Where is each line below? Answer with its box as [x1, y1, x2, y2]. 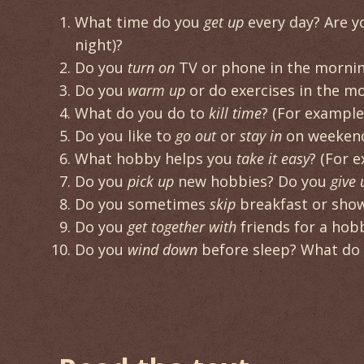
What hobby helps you [75, 148, 236, 168]
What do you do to [75, 102, 209, 123]
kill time [209, 102, 262, 123]
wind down [128, 239, 197, 259]
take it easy [236, 148, 310, 168]
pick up [128, 171, 174, 191]
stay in [240, 125, 282, 145]
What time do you [75, 11, 204, 32]
